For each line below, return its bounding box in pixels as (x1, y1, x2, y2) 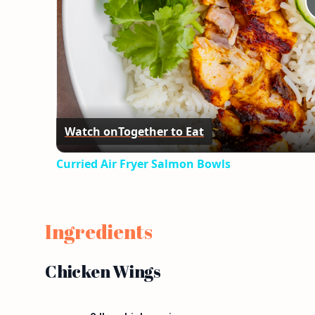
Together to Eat (118, 123, 204, 139)
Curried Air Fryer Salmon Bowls (56, 156, 231, 172)
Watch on (65, 123, 118, 139)
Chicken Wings (45, 260, 161, 283)
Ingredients (45, 218, 153, 245)
